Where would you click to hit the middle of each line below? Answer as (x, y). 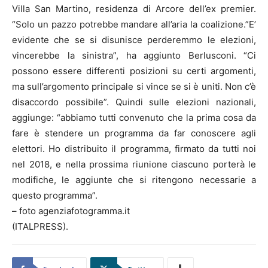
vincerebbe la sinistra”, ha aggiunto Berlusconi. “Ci (134, 56)
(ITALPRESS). (40, 227)
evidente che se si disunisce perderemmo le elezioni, (134, 40)
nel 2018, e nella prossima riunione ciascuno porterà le (134, 165)
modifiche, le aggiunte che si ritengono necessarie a (134, 180)
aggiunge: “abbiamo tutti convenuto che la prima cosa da (134, 118)
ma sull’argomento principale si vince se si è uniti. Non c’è (134, 87)
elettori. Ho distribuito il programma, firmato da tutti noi (134, 149)
